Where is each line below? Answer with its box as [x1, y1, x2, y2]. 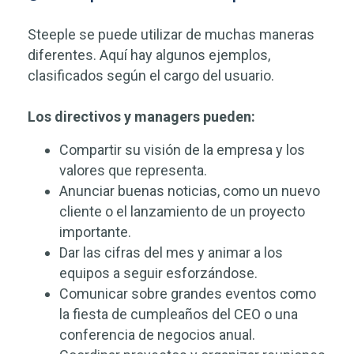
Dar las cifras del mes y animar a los [59, 244, 283, 261]
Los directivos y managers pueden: [28, 108, 255, 125]
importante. [59, 224, 131, 240]
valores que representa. [59, 162, 207, 179]
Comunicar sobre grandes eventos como [59, 285, 316, 302]
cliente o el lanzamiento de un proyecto [59, 203, 305, 220]
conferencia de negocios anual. [59, 326, 255, 343]
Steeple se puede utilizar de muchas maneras [28, 26, 314, 43]
